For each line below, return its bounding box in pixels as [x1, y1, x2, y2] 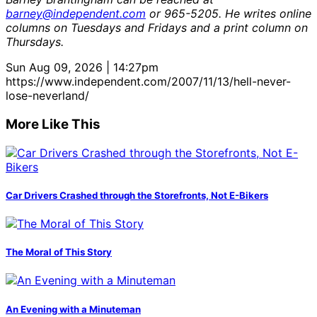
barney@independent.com [6, 6, 146, 21]
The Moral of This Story [6, 246, 112, 258]
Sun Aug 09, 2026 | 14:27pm [6, 60, 158, 75]
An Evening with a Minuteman [6, 303, 141, 315]
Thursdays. [6, 35, 64, 50]
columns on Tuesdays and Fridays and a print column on [6, 21, 308, 35]
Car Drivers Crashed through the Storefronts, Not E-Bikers [6, 189, 268, 201]
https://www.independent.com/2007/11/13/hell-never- [6, 74, 291, 89]
